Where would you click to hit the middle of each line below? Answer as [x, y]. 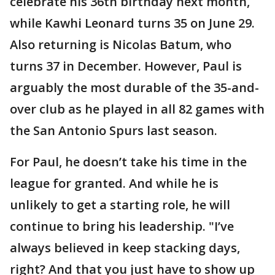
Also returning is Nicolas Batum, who [121, 45]
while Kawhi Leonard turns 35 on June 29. [132, 23]
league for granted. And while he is [114, 183]
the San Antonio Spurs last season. [114, 130]
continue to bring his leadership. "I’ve [122, 226]
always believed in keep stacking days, [125, 248]
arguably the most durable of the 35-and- [134, 87]
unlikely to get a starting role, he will [120, 205]
